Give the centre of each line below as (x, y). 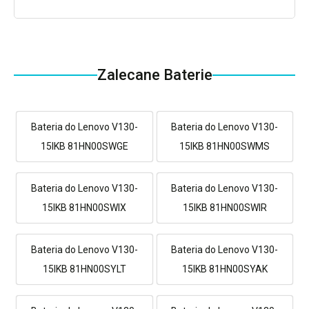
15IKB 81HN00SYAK (225, 269)
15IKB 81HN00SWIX (84, 207)
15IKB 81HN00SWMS (225, 146)
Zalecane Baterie (154, 74)
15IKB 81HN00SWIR (225, 207)
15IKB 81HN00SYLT (84, 269)
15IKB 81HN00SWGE (84, 146)
